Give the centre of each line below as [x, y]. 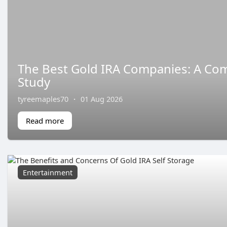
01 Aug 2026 [102, 99]
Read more [45, 121]
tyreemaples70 [43, 99]
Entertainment [48, 173]
